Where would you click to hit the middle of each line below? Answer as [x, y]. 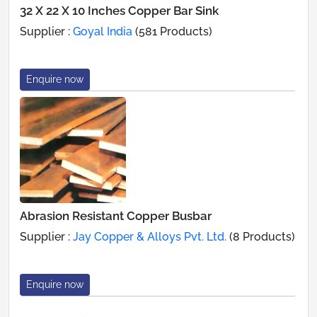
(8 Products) [261, 236]
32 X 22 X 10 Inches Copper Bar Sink [119, 10]
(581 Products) [172, 31]
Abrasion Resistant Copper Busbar [116, 215]
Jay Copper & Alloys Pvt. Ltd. [150, 236]
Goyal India [103, 31]
